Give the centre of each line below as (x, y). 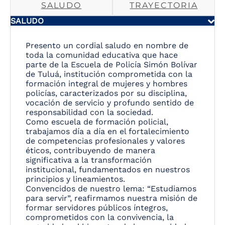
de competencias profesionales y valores (105, 141)
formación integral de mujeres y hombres (106, 84)
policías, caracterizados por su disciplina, (106, 93)
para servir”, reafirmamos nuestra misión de (111, 198)
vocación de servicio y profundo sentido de (110, 103)
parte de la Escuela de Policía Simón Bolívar (111, 65)
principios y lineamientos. (75, 179)
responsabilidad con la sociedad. (89, 113)
